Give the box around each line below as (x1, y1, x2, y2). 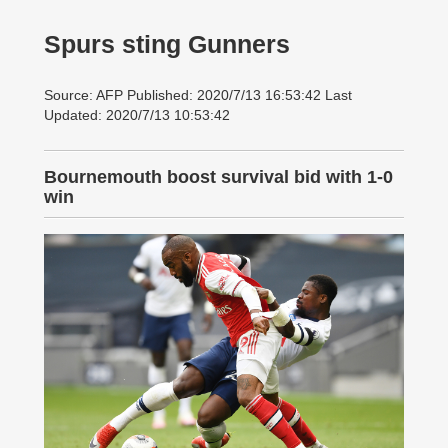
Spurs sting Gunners (44, 31, 290, 58)
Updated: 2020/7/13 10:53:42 (44, 107, 230, 123)
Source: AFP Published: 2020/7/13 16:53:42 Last (44, 87, 352, 103)
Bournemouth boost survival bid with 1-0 (44, 167, 393, 187)
